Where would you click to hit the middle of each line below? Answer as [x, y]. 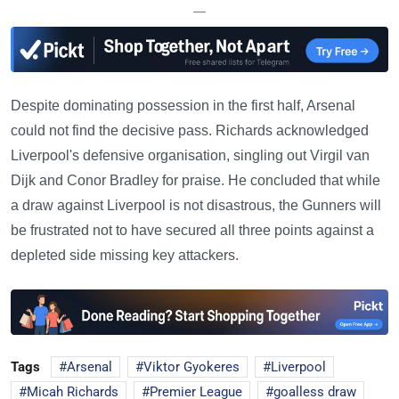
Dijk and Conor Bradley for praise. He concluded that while [195, 181]
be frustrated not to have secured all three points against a [192, 231]
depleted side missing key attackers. [125, 256]
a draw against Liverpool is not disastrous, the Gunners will [196, 206]
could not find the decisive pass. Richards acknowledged [190, 131]
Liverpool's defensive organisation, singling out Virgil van [190, 156]
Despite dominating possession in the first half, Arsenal [183, 106]
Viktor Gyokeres [191, 367]
